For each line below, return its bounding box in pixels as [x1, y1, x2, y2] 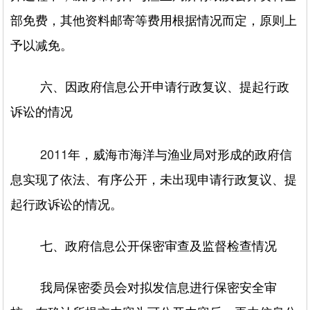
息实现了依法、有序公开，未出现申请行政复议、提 [10, 173, 298, 187]
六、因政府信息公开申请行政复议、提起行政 [40, 80, 290, 94]
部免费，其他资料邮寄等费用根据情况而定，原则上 [10, 14, 298, 28]
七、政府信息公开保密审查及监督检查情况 [40, 239, 277, 253]
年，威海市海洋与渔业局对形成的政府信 [68, 148, 293, 162]
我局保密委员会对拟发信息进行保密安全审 [40, 281, 277, 295]
